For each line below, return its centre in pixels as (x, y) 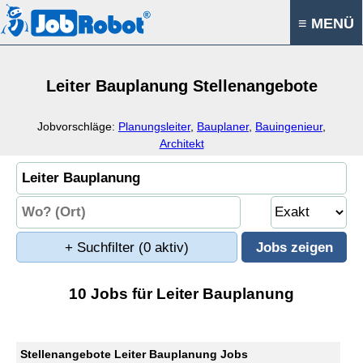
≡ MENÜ (326, 23)
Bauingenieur (289, 126)
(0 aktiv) (164, 248)
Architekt (181, 143)
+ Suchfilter (102, 248)
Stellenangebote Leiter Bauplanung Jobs (134, 354)
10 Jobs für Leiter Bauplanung (181, 294)
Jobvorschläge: (78, 126)
